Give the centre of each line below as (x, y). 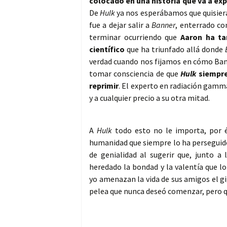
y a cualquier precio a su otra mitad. (149, 98)
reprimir (104, 86)
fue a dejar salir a (121, 25)
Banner (164, 25)
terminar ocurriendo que (135, 37)
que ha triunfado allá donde (175, 49)
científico (107, 49)
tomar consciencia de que (135, 74)
